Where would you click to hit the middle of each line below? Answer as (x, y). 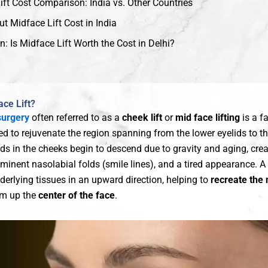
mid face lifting (208, 118)
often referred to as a (76, 118)
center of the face (77, 196)
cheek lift (142, 118)
